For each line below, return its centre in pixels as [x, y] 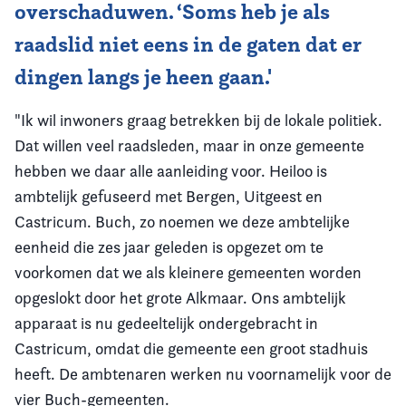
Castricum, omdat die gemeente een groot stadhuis [191, 349]
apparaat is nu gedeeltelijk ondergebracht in [166, 324]
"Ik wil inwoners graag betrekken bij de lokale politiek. [198, 121]
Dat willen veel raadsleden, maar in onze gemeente [189, 146]
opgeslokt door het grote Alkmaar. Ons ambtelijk [180, 298]
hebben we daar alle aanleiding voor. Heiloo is [171, 171]
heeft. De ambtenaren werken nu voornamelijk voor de [203, 374]
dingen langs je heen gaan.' [143, 77]
